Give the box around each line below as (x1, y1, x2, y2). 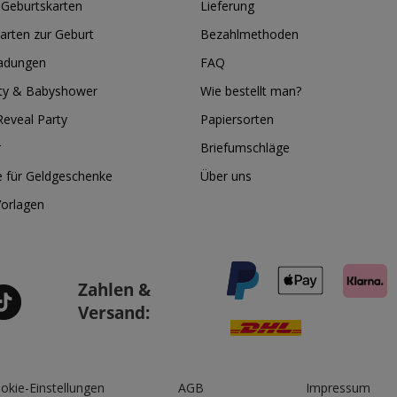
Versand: (78, 300, 151, 324)
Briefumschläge (200, 139, 290, 156)
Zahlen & (78, 276, 152, 301)
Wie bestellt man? (200, 82, 301, 99)
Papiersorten (200, 111, 274, 128)
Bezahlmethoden (200, 26, 299, 43)
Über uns (200, 167, 252, 184)
